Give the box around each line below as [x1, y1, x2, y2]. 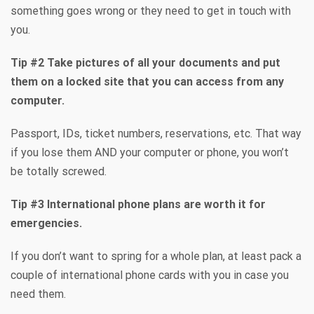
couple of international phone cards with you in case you [11, 268, 289, 282]
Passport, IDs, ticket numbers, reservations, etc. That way [11, 126, 301, 140]
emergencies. [11, 216, 82, 230]
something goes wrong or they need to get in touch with [11, 4, 291, 18]
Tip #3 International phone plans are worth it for [11, 197, 266, 211]
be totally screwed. [11, 164, 107, 178]
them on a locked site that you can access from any [11, 74, 284, 88]
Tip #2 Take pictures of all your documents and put [11, 55, 280, 69]
